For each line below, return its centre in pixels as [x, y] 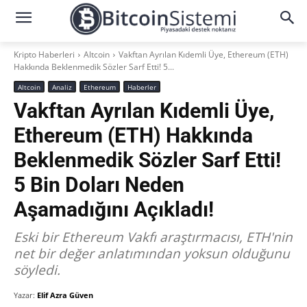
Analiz [62, 87]
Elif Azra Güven [65, 295]
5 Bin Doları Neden [99, 185]
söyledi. [37, 270]
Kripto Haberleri [44, 54]
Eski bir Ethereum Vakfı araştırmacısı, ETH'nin [153, 237]
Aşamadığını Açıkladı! [114, 209]
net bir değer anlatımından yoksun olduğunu [152, 254]
